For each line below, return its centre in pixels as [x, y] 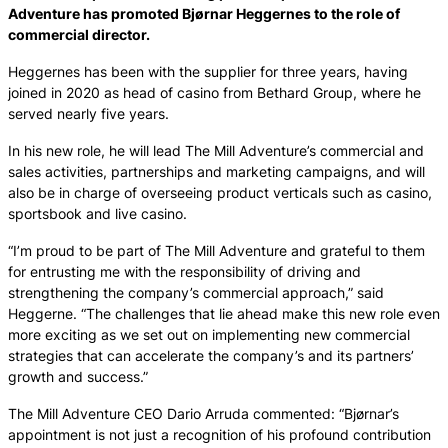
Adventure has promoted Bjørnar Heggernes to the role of [204, 13]
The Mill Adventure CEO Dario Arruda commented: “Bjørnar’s [203, 413]
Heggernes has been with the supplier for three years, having [208, 71]
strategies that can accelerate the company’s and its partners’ [211, 355]
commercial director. [79, 34]
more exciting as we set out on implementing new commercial [209, 334]
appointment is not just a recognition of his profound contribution [219, 434]
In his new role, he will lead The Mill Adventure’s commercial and [216, 150]
